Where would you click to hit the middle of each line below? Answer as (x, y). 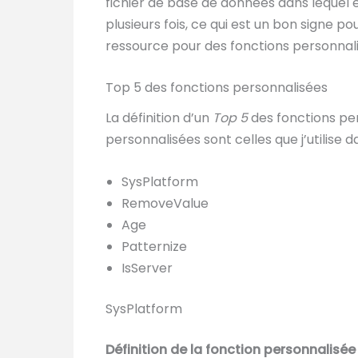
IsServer (147, 268)
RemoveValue (165, 204)
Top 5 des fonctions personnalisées (217, 88)
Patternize (154, 247)
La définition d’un (159, 118)
